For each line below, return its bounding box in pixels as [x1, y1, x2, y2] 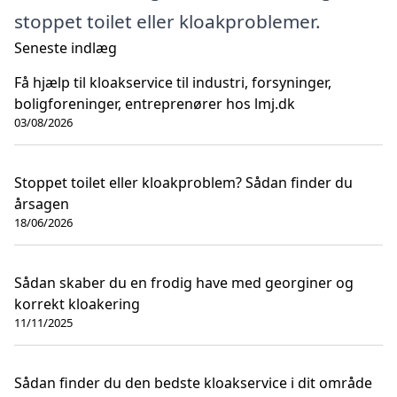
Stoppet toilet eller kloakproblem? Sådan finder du [14, 173, 353, 193]
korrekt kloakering [14, 294, 140, 315]
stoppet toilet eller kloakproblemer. [14, 9, 321, 35]
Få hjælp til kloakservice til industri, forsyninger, [14, 73, 331, 93]
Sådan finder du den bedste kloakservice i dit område [14, 373, 372, 393]
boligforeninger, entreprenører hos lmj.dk [14, 94, 295, 114]
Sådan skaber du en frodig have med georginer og [14, 273, 354, 293]
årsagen [14, 194, 69, 214]
